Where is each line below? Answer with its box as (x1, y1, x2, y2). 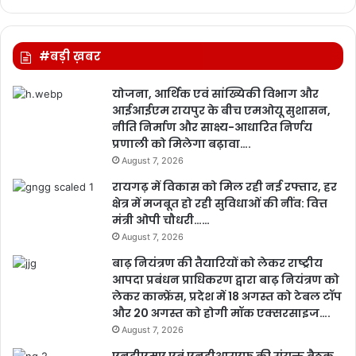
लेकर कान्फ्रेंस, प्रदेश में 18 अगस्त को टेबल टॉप (112, 288, 342, 304)
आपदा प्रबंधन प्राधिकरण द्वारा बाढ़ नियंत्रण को (112, 271, 339, 288)
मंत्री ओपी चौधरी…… (112, 211, 210, 228)
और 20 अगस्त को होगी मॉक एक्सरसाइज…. (112, 304, 331, 321)
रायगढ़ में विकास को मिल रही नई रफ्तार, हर (112, 178, 337, 195)
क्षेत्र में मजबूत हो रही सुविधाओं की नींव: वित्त (112, 195, 327, 211)
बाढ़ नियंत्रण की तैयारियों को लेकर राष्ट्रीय (112, 254, 323, 271)
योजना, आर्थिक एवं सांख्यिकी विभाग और (112, 85, 319, 102)
